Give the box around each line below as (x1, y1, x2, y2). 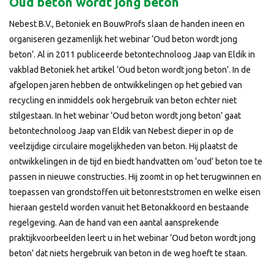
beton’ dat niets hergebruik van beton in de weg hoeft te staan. (9, 248, 247, 258)
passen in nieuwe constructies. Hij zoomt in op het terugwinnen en (9, 172, 261, 182)
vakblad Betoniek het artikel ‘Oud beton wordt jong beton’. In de (9, 65, 251, 75)
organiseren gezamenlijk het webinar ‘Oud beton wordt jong (9, 34, 237, 44)
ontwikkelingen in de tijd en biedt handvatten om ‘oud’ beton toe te (9, 157, 262, 166)
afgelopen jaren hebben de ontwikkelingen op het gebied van (9, 80, 242, 90)
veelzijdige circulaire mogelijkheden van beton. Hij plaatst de (9, 141, 238, 151)
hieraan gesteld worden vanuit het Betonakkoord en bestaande (9, 202, 249, 212)
